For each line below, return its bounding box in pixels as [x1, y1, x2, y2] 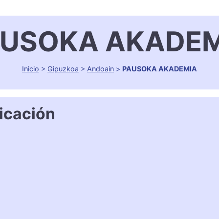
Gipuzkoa [47, 65, 79, 73]
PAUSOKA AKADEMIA [122, 65, 197, 73]
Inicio [22, 65, 39, 73]
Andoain [87, 65, 114, 73]
